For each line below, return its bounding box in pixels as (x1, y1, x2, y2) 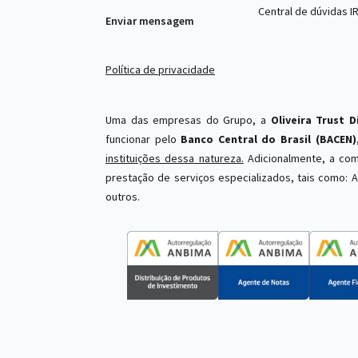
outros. (105, 189, 140, 204)
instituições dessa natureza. (105, 151, 244, 165)
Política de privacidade (105, 62, 215, 77)
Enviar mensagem (105, 14, 194, 28)
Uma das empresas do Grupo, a (105, 113, 271, 127)
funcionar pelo (105, 132, 181, 146)
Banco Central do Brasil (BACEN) (181, 132, 356, 146)
